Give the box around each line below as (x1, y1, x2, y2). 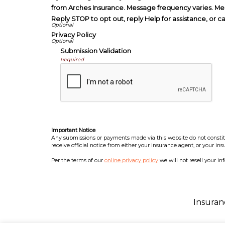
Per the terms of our (51, 157, 104, 164)
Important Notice (51, 127, 95, 134)
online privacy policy (104, 157, 158, 164)
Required (60, 56, 84, 63)
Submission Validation (60, 47, 131, 55)
